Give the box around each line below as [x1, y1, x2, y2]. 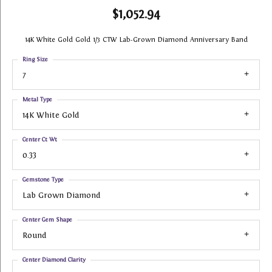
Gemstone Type [22, 176, 64, 183]
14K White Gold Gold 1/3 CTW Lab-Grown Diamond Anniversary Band [24, 36, 248, 43]
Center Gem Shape [22, 216, 72, 223]
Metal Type [22, 96, 52, 103]
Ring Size [22, 56, 48, 63]
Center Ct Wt [22, 136, 57, 143]
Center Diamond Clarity [22, 256, 86, 263]
